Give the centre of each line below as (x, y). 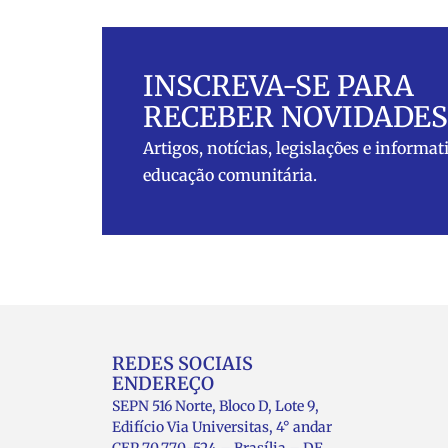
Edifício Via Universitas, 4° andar (222, 426)
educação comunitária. (230, 174)
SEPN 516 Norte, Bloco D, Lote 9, (215, 405)
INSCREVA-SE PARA (278, 85)
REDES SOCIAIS (182, 363)
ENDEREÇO (163, 383)
